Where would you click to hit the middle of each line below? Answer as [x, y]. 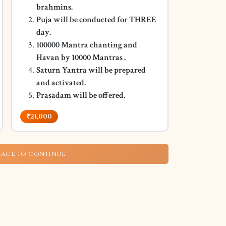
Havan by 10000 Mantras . [81, 58]
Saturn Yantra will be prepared [91, 70]
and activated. [61, 83]
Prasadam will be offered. [80, 95]
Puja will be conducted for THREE [96, 20]
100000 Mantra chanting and [87, 45]
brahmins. [54, 7]
